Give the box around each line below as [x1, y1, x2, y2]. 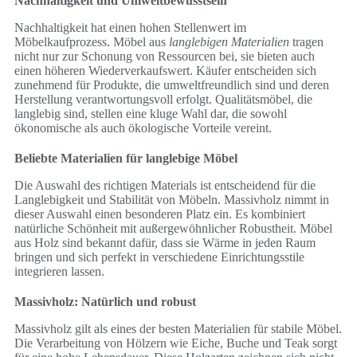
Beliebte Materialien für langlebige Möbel [14, 151, 237, 166]
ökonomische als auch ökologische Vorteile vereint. [14, 121, 272, 135]
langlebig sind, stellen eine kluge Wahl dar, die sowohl [14, 107, 287, 121]
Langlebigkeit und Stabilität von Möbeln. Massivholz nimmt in [14, 193, 329, 207]
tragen [289, 35, 324, 49]
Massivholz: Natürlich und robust [14, 295, 196, 309]
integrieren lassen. [14, 265, 104, 279]
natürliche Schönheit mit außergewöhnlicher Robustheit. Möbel [14, 222, 332, 236]
